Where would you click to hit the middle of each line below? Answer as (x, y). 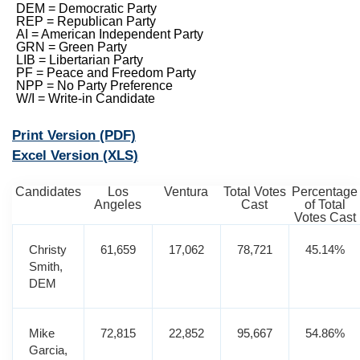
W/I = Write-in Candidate (86, 98)
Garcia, (48, 350)
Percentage (325, 192)
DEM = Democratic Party (86, 8)
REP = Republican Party (86, 21)
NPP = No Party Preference (94, 86)
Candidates (48, 192)
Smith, (46, 266)
